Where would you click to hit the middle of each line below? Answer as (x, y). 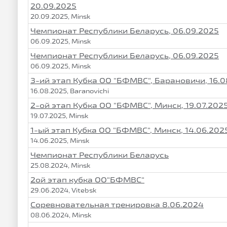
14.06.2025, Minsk (60, 140)
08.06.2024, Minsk (61, 215)
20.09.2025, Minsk (61, 16)
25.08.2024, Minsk (61, 165)
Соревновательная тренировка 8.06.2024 (117, 204)
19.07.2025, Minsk (60, 116)
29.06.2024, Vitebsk (64, 190)
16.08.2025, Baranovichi (70, 91)
